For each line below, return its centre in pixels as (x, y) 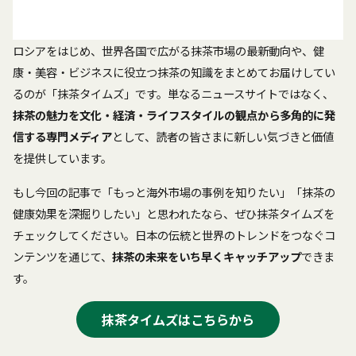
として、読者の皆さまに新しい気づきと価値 (223, 136)
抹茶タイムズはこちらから (178, 319)
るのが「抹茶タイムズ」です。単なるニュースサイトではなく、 (173, 93)
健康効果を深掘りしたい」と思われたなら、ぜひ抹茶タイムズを (174, 213)
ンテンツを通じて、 (62, 256)
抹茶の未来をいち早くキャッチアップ (207, 256)
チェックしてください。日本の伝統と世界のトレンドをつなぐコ (174, 234)
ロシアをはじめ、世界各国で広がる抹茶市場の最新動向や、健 (168, 50)
